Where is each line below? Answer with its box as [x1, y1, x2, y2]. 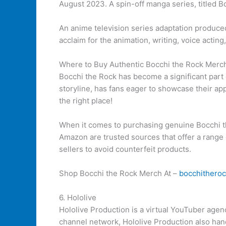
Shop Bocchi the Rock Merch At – [59, 168, 179, 178]
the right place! [59, 96, 112, 105]
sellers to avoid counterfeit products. [59, 144, 191, 154]
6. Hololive [59, 193, 96, 202]
